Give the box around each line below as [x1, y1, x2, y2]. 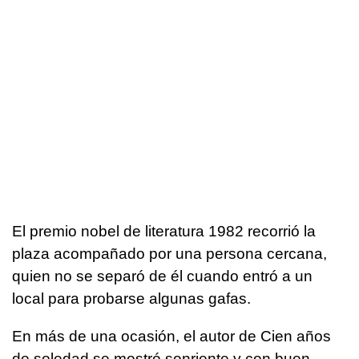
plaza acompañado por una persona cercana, [12, 245, 327, 263]
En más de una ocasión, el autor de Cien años [12, 328, 331, 345]
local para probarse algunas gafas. [12, 290, 251, 308]
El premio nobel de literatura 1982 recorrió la [12, 223, 316, 240]
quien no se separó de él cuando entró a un [12, 268, 313, 285]
